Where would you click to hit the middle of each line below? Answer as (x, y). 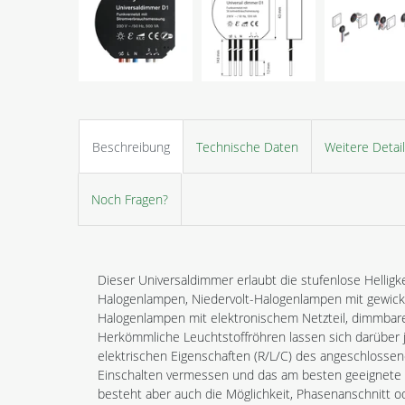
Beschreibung (131, 146)
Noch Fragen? (130, 199)
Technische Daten (247, 146)
